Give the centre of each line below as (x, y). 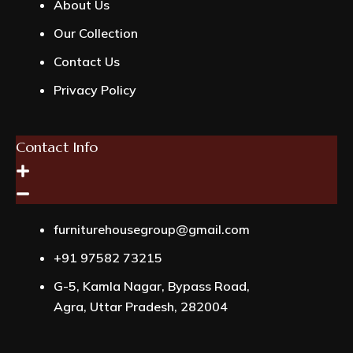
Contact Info (57, 147)
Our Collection (96, 33)
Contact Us (87, 61)
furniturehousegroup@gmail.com (152, 229)
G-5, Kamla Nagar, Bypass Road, (152, 286)
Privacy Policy (95, 89)
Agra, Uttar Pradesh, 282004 (141, 306)
